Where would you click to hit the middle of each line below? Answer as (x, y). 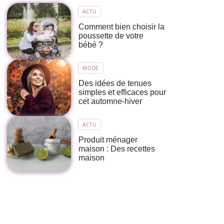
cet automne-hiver (111, 101)
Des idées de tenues (115, 83)
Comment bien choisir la (122, 27)
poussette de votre (111, 36)
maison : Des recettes (117, 149)
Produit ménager (108, 140)
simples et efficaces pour (122, 92)
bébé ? (91, 45)
